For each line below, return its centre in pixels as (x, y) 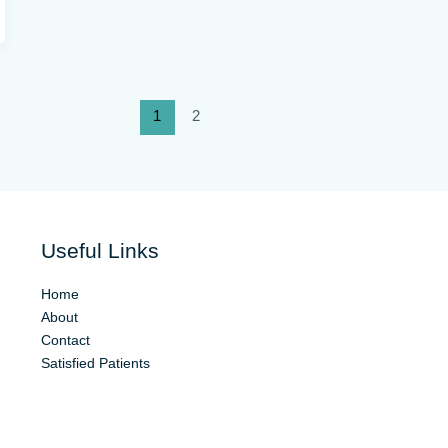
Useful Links (99, 250)
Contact (65, 339)
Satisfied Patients (95, 362)
